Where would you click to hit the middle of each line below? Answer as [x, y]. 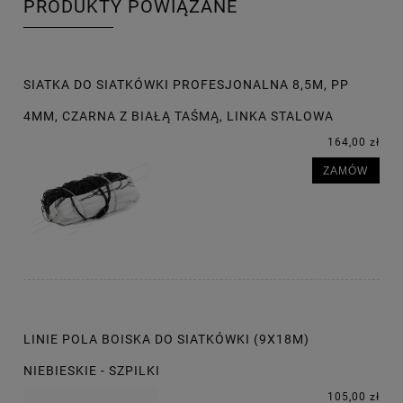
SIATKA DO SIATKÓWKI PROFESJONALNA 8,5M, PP [186, 84]
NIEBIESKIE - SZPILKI [92, 370]
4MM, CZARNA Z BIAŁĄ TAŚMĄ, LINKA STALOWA [179, 116]
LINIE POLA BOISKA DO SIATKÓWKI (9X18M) [166, 339]
